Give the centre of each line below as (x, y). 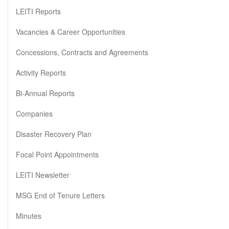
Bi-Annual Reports (45, 93)
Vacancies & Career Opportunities (71, 32)
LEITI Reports (38, 11)
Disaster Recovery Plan (54, 134)
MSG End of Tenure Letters (60, 195)
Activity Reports (41, 73)
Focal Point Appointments (57, 154)
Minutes (29, 216)
